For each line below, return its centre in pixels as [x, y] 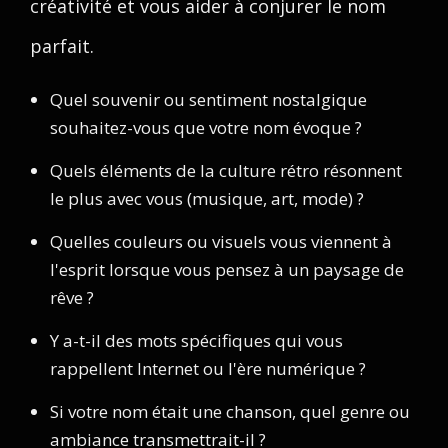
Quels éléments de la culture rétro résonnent [226, 170]
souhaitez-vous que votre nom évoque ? [206, 127]
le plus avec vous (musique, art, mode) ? [207, 198]
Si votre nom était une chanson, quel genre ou [230, 411]
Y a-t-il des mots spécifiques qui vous [196, 340]
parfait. [62, 46]
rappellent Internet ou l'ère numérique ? [208, 368]
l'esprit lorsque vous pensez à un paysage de [227, 269]
